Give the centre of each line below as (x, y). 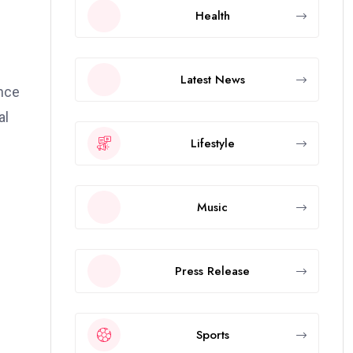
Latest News (212, 79)
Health (212, 15)
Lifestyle (212, 143)
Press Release (212, 271)
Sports (212, 334)
